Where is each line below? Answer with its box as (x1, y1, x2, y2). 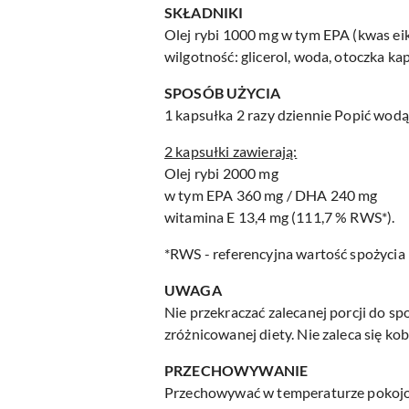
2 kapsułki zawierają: (164, 142, 298, 160)
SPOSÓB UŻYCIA (164, 83, 281, 101)
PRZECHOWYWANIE (164, 361, 309, 379)
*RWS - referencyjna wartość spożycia (164, 244, 405, 262)
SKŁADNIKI (164, 3, 244, 21)
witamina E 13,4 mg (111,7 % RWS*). (164, 207, 395, 225)
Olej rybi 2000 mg (164, 163, 278, 182)
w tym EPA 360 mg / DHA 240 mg (164, 185, 378, 204)
